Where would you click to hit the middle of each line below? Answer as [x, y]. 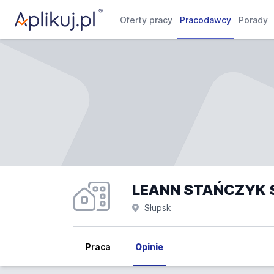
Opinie [149, 247]
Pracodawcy [206, 20]
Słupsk [157, 208]
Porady [254, 20]
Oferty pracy [146, 20]
